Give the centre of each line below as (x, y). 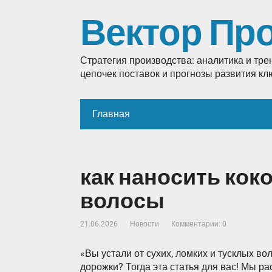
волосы (122, 201)
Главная (111, 114)
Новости (144, 224)
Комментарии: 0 (199, 224)
